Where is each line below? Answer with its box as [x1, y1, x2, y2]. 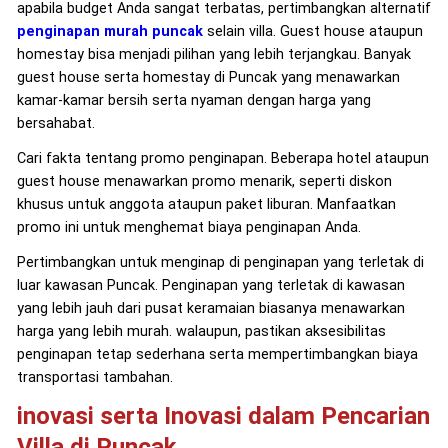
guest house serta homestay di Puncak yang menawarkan [16, 68, 400, 86]
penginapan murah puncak [16, 22, 203, 40]
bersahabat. [16, 114, 95, 132]
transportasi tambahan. [16, 368, 173, 386]
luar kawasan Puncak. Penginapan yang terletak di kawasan [16, 276, 405, 294]
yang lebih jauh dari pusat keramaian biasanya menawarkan [16, 299, 405, 317]
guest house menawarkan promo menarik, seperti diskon [16, 172, 392, 190]
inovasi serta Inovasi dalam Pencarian [16, 401, 430, 430]
